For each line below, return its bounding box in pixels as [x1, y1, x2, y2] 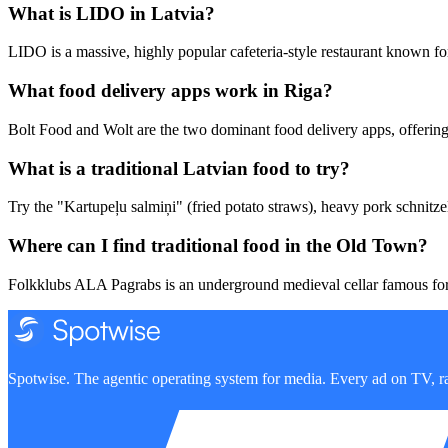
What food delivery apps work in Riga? [8, 80, 333, 102]
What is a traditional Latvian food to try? [8, 157, 350, 179]
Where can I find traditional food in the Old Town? [8, 235, 428, 256]
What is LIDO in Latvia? [8, 2, 215, 24]
